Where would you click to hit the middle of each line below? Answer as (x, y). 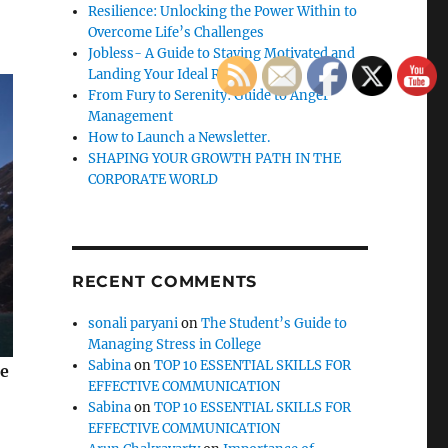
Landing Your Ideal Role (164, 74)
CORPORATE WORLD (153, 179)
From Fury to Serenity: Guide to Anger (209, 95)
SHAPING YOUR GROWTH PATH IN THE (215, 158)
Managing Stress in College (175, 344)
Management (131, 116)
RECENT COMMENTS (164, 281)
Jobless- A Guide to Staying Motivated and (222, 53)
